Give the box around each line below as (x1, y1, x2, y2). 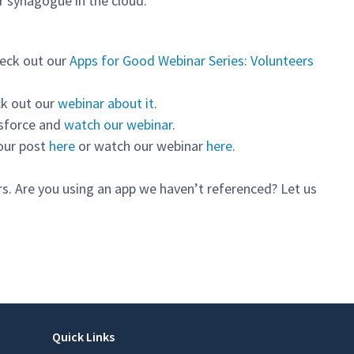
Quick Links (52, 328, 115, 345)
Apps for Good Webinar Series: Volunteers (70, 51, 314, 70)
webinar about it (58, 94, 154, 113)
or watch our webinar (75, 137, 206, 156)
